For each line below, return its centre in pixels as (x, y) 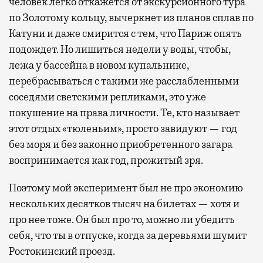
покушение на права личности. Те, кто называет (124, 113)
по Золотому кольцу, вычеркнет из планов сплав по (131, 18)
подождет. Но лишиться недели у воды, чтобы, (120, 50)
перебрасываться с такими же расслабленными (124, 81)
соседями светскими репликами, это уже (107, 97)
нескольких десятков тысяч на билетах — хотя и (124, 204)
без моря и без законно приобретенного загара (121, 145)
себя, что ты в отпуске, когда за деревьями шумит (128, 236)
